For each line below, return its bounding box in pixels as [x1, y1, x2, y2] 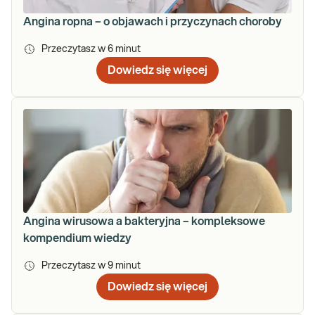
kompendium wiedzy [23, 233, 131, 245]
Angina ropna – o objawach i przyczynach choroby [23, 16, 282, 28]
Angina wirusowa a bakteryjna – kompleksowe [23, 216, 265, 228]
